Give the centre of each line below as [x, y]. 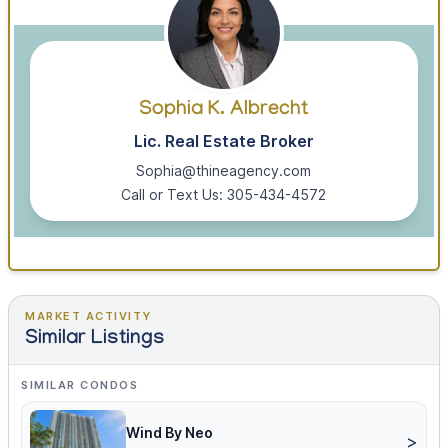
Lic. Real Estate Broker [223, 141]
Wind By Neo [169, 433]
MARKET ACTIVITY [88, 316]
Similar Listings [95, 340]
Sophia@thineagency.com [224, 171]
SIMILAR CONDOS [80, 385]
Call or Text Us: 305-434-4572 [224, 195]
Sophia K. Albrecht [224, 111]
